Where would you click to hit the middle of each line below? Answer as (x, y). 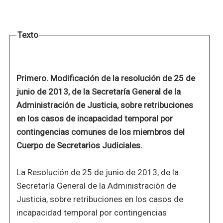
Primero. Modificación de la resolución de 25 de (106, 78)
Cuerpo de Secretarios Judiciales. (79, 146)
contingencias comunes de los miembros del (100, 132)
